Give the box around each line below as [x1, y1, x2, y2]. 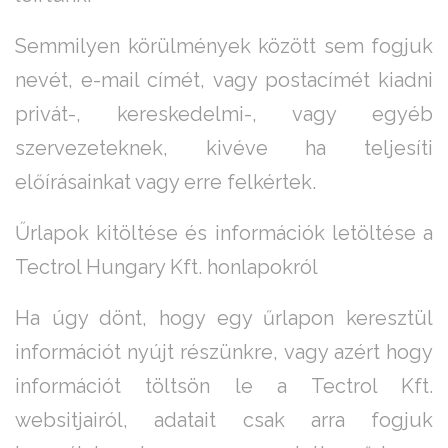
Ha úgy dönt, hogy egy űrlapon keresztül [15, 306, 433, 331]
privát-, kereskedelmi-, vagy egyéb [15, 102, 433, 127]
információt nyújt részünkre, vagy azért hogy [15, 340, 433, 365]
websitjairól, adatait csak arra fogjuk [15, 408, 433, 433]
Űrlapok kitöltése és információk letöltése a [15, 221, 433, 246]
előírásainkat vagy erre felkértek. [15, 170, 316, 195]
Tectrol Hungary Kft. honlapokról [15, 255, 318, 280]
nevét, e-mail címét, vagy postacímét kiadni [15, 68, 433, 93]
